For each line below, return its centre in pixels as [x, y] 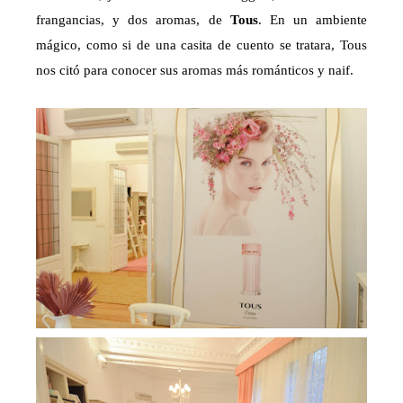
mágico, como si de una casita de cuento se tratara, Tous [201, 45]
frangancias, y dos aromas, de [133, 20]
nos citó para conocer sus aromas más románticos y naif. [195, 71]
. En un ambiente [312, 20]
